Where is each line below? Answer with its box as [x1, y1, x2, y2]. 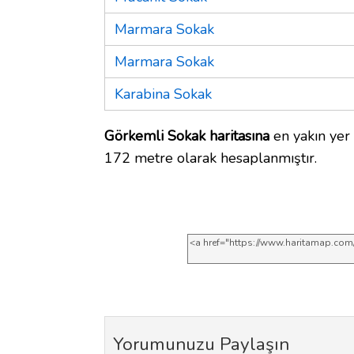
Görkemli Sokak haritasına [104, 126, 269, 145]
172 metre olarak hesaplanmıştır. [104, 148, 317, 168]
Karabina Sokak [115, 84, 212, 104]
